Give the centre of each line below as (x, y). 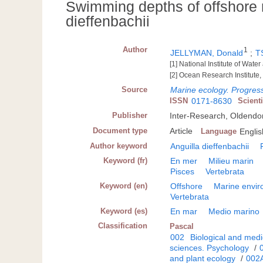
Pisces (183, 172)
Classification (123, 226)
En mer (184, 161)
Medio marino (234, 212)
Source (135, 90)
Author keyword (119, 146)
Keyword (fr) (126, 161)
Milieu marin (231, 161)
